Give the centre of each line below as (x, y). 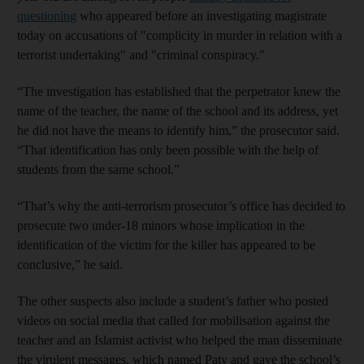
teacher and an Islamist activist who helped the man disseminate (180, 340)
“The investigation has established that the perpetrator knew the (179, 91)
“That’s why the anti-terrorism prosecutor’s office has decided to (181, 206)
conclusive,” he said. (70, 264)
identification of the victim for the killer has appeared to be (166, 245)
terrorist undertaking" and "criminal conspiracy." (141, 54)
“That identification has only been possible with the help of (168, 149)
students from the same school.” (98, 169)
